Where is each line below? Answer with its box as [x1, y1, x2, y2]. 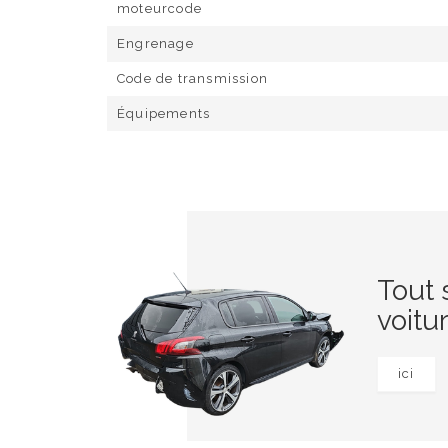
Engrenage [117, 36, 194, 51]
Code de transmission [117, 71, 268, 86]
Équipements [117, 106, 211, 121]
